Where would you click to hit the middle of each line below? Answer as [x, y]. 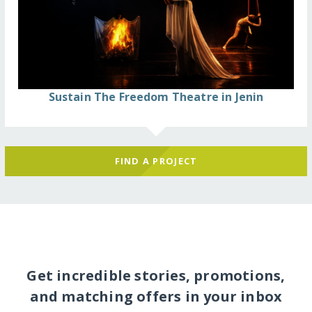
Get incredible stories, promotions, [156, 275]
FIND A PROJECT [156, 161]
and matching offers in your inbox [156, 296]
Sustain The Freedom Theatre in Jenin [156, 96]
